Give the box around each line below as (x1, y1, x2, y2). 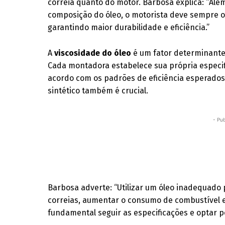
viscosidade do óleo (54, 48, 132, 58)
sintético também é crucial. (48, 86, 149, 95)
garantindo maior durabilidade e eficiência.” (48, 23, 210, 32)
